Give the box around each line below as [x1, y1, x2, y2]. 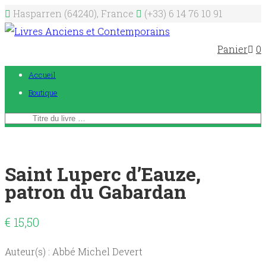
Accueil [28, 69, 56, 80]
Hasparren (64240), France [11, 7, 136, 20]
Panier [217, 43, 248, 55]
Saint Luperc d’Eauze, [5, 161, 201, 186]
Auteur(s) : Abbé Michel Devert [5, 245, 142, 258]
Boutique [28, 87, 58, 98]
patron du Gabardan [5, 179, 186, 204]
